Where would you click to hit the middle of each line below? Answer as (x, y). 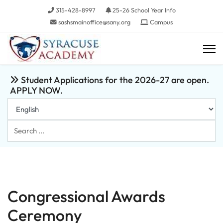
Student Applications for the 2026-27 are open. (114, 80)
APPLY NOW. (36, 90)
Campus (161, 22)
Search (21, 128)
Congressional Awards (86, 196)
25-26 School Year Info (143, 10)
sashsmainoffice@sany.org (94, 22)
